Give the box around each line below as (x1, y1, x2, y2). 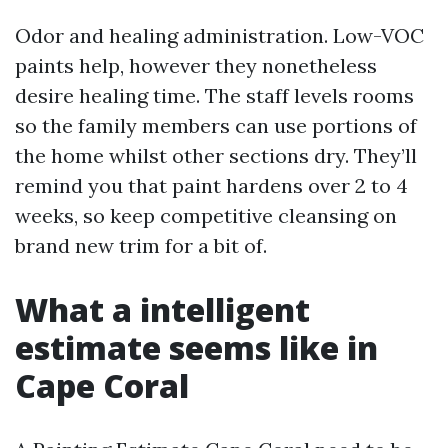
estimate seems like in (15, 326, 378, 369)
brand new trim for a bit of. (15, 233, 267, 258)
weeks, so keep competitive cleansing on (15, 203, 397, 228)
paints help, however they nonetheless (15, 53, 377, 78)
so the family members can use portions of (15, 113, 417, 138)
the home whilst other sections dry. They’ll (15, 143, 417, 168)
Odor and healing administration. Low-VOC (15, 23, 424, 48)
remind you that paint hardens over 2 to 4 (15, 173, 408, 198)
